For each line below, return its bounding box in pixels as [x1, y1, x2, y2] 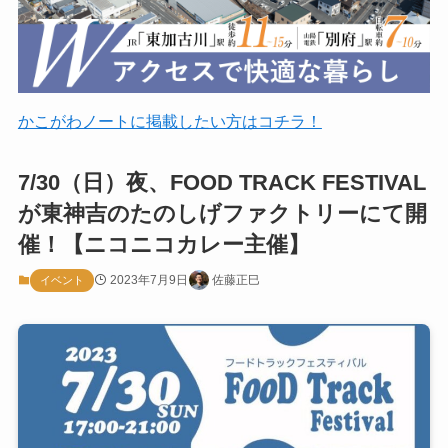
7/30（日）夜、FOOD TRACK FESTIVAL [17, 169, 426, 195]
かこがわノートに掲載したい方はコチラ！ [17, 112, 322, 131]
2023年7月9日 [109, 272, 188, 287]
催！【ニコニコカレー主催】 [17, 231, 310, 257]
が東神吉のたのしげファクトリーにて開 [17, 200, 427, 226]
